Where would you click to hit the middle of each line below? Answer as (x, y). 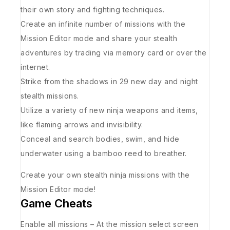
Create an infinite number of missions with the (103, 24)
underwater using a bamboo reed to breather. (104, 153)
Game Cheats (56, 203)
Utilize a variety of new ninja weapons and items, (109, 110)
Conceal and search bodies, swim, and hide (100, 139)
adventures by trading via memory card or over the (114, 52)
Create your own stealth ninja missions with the (105, 175)
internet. (35, 67)
